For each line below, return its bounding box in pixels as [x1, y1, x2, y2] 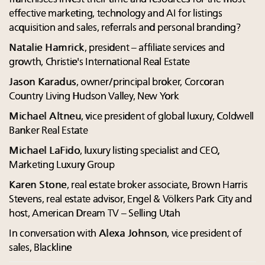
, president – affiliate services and [84, 43, 225, 54]
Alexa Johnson [98, 229, 167, 240]
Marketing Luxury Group [9, 160, 115, 171]
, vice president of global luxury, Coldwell [81, 112, 254, 122]
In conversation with [9, 229, 99, 240]
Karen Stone [9, 180, 67, 191]
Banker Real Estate [9, 126, 88, 137]
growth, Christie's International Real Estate [9, 57, 190, 68]
